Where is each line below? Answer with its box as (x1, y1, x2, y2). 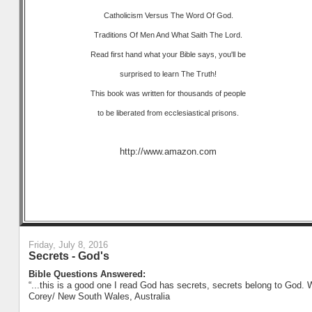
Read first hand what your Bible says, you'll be (91, 49, 247, 58)
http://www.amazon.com (120, 146, 217, 157)
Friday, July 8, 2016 (28, 240, 108, 251)
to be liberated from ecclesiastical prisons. (97, 108, 240, 117)
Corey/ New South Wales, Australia (28, 290, 170, 302)
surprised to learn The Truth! (120, 69, 217, 78)
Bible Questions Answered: (28, 268, 146, 279)
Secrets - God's (28, 249, 109, 263)
